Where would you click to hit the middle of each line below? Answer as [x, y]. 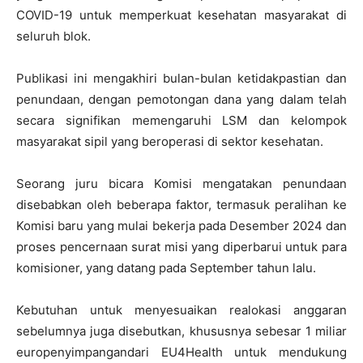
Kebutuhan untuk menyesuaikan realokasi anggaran [181, 310]
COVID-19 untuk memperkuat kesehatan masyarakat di [181, 15]
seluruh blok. [53, 36]
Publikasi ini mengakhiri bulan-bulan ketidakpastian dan [181, 78]
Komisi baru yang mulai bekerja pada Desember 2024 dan [181, 225]
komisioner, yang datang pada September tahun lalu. [166, 267]
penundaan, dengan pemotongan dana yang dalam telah [181, 99]
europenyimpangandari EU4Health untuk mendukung [181, 352]
